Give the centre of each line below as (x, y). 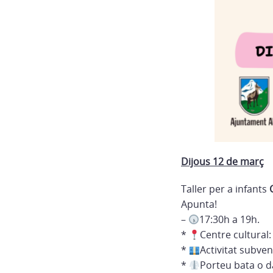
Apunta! (199, 204)
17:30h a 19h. (230, 220)
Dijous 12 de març (222, 162)
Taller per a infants (225, 189)
